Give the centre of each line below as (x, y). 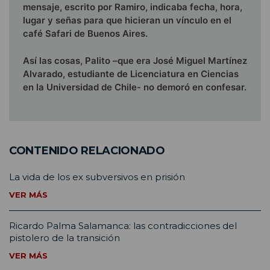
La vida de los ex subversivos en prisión (97, 177)
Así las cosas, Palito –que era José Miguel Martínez (135, 60)
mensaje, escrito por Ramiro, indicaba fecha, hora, (133, 7)
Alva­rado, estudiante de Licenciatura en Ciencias (131, 74)
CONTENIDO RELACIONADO (87, 150)
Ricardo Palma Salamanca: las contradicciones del (123, 225)
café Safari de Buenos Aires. (85, 33)
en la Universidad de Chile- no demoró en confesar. (135, 87)
